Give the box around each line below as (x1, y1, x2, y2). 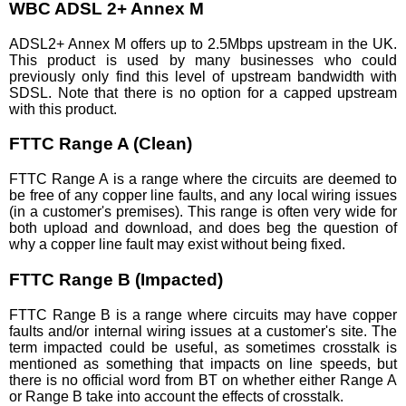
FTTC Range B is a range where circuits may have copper (9, 306, 397, 323)
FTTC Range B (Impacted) (9, 269, 223, 289)
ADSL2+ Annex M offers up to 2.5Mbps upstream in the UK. (9, 35, 397, 52)
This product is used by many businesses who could (9, 52, 397, 68)
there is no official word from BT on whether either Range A (9, 372, 397, 388)
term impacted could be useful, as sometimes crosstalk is (9, 339, 397, 355)
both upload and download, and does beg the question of (9, 220, 397, 237)
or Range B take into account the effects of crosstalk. (9, 388, 343, 404)
